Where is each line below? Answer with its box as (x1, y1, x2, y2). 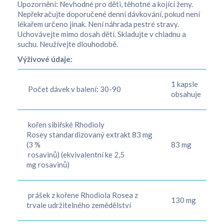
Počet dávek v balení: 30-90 (26, 84, 121, 93)
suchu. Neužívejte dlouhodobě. (17, 39, 118, 48)
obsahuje (169, 89, 201, 98)
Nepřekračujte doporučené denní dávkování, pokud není (17, 9, 200, 18)
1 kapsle (169, 79, 198, 88)
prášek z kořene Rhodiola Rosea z (26, 190, 138, 199)
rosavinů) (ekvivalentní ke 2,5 (26, 150, 124, 159)
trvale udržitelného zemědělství (26, 200, 131, 209)
